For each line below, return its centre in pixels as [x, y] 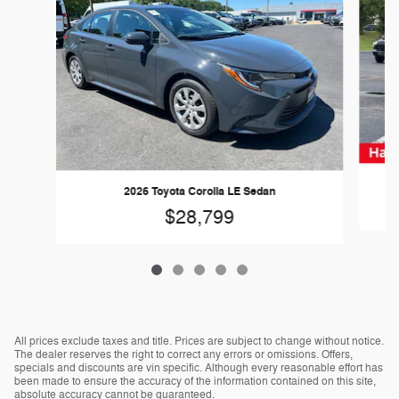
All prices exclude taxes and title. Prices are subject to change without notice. [199, 341]
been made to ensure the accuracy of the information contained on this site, [195, 381]
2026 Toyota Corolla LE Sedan [199, 191]
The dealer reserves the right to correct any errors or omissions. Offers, [183, 354]
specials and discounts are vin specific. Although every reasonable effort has [199, 367]
